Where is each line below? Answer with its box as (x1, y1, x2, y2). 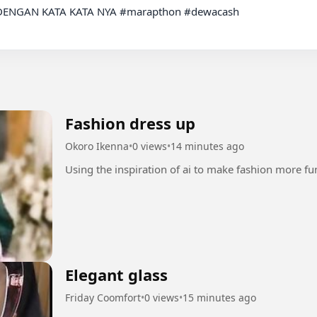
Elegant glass (65, 263, 168, 285)
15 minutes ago (183, 290, 256, 304)
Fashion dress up (65, 112, 195, 134)
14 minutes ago (171, 139, 244, 153)
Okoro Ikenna (65, 139, 129, 153)
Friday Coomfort (65, 290, 141, 304)
